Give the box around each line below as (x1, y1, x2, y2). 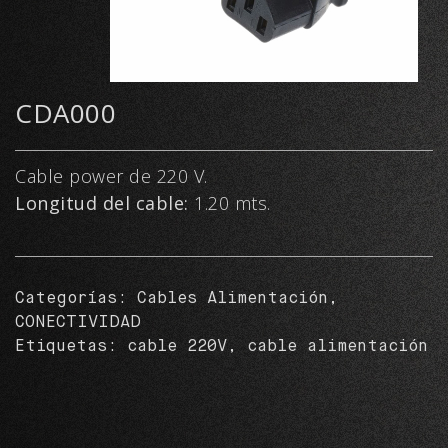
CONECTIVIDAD (15, 315, 141, 331)
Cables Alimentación (137, 291, 328, 307)
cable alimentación (247, 339, 428, 355)
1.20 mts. (194, 191, 271, 215)
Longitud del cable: (15, 191, 194, 215)
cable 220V (127, 339, 227, 355)
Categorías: (15, 291, 137, 307)
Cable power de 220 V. (15, 164, 208, 188)
